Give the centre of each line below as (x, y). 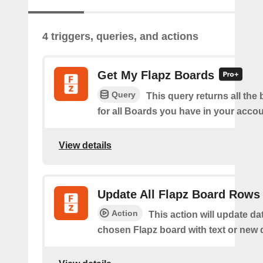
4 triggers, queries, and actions (120, 36)
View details (85, 145)
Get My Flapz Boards (156, 75)
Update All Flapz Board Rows (179, 195)
